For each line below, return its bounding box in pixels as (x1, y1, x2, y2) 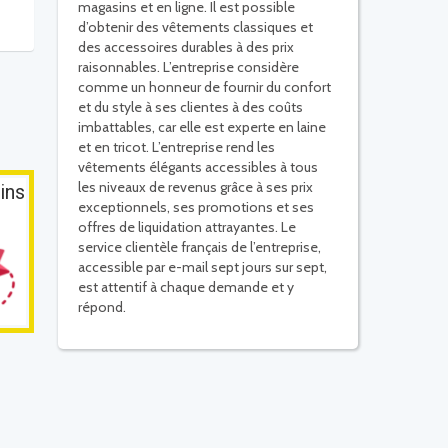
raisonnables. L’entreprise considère (78, 58, 299, 77)
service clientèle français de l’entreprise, (78, 238, 321, 257)
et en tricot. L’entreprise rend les (78, 138, 275, 157)
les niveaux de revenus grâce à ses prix (78, 178, 313, 197)
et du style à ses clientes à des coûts (78, 98, 303, 117)
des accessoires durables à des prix (78, 38, 294, 57)
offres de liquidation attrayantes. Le (78, 218, 296, 237)
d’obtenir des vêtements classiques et (78, 18, 313, 37)
